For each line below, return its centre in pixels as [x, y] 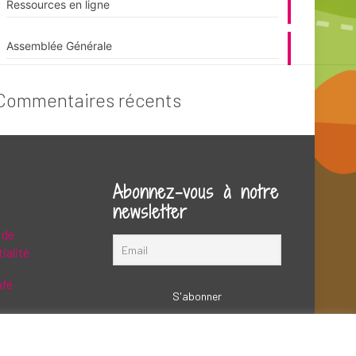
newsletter [150, 212]
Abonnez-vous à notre [196, 192]
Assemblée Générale [59, 45]
